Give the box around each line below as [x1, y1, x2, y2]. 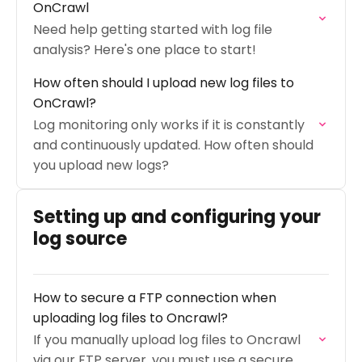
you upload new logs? [33, 156, 169, 175]
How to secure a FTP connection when [33, 288, 276, 307]
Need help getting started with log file [33, 20, 272, 39]
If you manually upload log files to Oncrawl [33, 330, 301, 349]
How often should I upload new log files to [33, 74, 294, 92]
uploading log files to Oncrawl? [33, 309, 228, 327]
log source [33, 226, 127, 251]
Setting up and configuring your [33, 204, 321, 229]
